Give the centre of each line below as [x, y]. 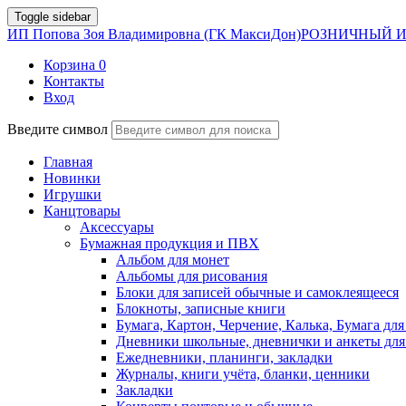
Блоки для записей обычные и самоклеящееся [257, 292]
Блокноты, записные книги [201, 309]
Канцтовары [82, 211]
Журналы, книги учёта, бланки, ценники [243, 374]
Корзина [69, 65]
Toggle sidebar [53, 17]
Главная [68, 162]
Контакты [74, 81]
